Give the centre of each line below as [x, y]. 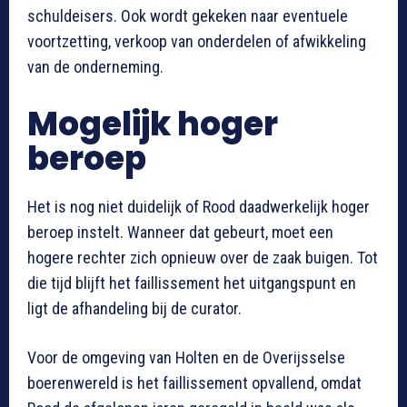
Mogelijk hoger [153, 124]
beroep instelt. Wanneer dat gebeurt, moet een [180, 232]
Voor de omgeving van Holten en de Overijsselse [186, 357]
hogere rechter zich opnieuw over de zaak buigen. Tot [203, 257]
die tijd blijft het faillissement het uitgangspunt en [192, 283]
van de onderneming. [95, 66]
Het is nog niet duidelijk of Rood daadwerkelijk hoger [199, 206]
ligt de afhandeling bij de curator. [134, 308]
